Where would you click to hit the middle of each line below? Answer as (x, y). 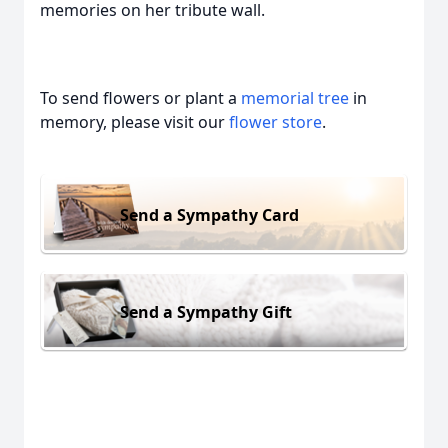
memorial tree (295, 98)
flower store (275, 122)
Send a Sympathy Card (209, 214)
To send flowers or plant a (140, 98)
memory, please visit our (134, 122)
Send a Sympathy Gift (206, 311)
